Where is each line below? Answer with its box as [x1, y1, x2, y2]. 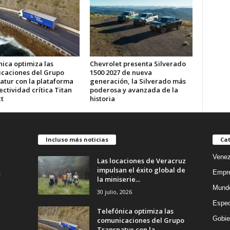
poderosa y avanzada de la [89, 85, 178, 94]
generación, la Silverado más [89, 76, 186, 86]
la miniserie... [97, 174, 140, 184]
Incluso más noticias [45, 135, 108, 143]
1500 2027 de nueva [89, 68, 152, 77]
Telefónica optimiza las [97, 206, 174, 216]
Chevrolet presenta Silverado [89, 59, 186, 68]
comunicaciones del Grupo [97, 215, 184, 225]
